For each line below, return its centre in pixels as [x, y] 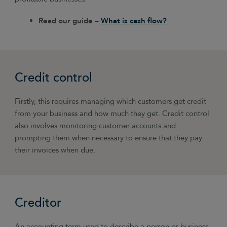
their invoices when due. [55, 150]
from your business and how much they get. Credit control [112, 113]
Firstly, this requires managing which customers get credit [111, 101]
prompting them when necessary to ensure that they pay [109, 138]
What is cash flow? [134, 21]
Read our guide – [70, 21]
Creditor [38, 203]
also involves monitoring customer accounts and [96, 126]
